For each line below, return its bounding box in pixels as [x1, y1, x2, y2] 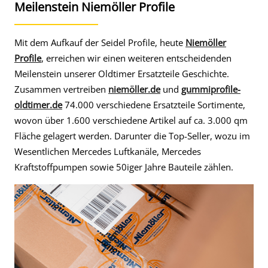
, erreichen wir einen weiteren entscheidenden [41, 52, 232, 64]
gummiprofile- [181, 83, 240, 95]
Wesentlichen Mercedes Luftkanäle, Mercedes [14, 145, 201, 157]
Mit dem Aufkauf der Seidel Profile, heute [14, 36, 185, 48]
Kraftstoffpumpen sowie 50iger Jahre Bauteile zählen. [14, 161, 233, 173]
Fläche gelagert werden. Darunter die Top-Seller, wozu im [14, 130, 250, 142]
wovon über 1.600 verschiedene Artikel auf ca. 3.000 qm [14, 114, 248, 126]
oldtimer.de [14, 99, 62, 111]
